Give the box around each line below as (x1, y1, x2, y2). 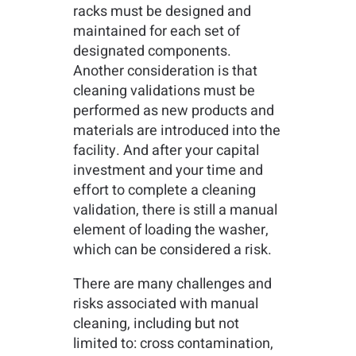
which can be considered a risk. (72, 239, 275, 261)
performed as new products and (72, 100, 274, 122)
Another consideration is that (72, 60, 257, 83)
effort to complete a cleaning (72, 180, 256, 202)
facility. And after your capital (72, 140, 259, 162)
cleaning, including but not (72, 313, 239, 335)
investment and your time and (72, 160, 263, 182)
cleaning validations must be (72, 80, 255, 103)
